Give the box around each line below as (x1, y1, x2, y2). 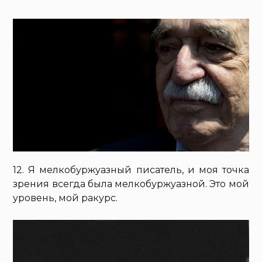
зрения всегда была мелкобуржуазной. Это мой (13, 178, 249, 189)
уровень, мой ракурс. (13, 192, 118, 204)
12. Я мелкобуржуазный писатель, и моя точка (13, 164, 249, 175)
